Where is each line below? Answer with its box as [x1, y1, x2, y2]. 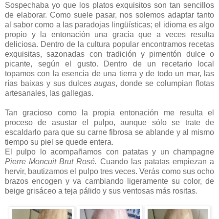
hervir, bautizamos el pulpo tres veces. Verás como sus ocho [5, 167, 214, 175]
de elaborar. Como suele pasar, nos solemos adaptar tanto [5, 10, 214, 19]
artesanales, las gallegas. [5, 88, 93, 97]
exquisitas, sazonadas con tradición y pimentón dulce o [5, 49, 214, 58]
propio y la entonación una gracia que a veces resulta [5, 30, 214, 39]
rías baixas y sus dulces [5, 79, 94, 88]
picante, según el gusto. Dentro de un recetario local [5, 59, 214, 68]
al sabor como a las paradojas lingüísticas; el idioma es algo [5, 20, 214, 29]
